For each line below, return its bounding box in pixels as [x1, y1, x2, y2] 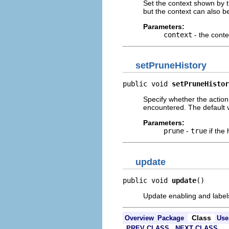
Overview [125, 214, 154, 222]
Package [157, 214, 184, 222]
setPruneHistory [135, 60, 207, 71]
